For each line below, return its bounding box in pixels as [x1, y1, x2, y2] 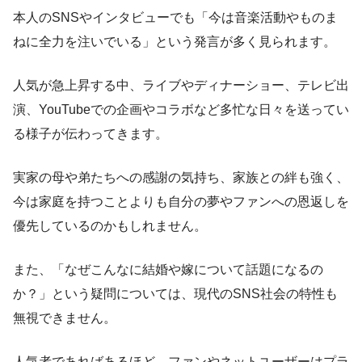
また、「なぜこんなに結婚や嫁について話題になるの [13, 263, 323, 277]
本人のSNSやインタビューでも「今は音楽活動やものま [13, 11, 338, 25]
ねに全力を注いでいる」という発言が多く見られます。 [13, 35, 336, 49]
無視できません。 [13, 311, 116, 326]
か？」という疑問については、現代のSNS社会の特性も [13, 287, 338, 301]
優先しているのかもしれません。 [13, 219, 207, 234]
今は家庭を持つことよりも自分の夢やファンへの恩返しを [13, 195, 349, 209]
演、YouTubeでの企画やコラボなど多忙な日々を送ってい [13, 103, 349, 117]
